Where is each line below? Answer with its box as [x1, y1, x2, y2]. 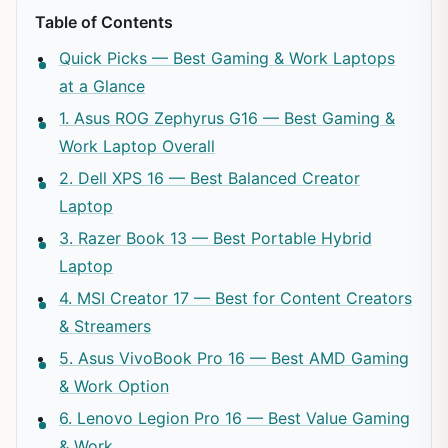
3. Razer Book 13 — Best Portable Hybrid [59, 227, 372, 248]
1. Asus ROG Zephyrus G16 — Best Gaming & [59, 107, 395, 128]
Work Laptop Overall [59, 135, 215, 156]
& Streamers [59, 315, 151, 336]
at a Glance [59, 75, 145, 96]
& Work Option [59, 375, 169, 396]
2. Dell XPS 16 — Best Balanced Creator [59, 167, 360, 188]
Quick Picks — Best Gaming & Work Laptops [59, 47, 395, 68]
